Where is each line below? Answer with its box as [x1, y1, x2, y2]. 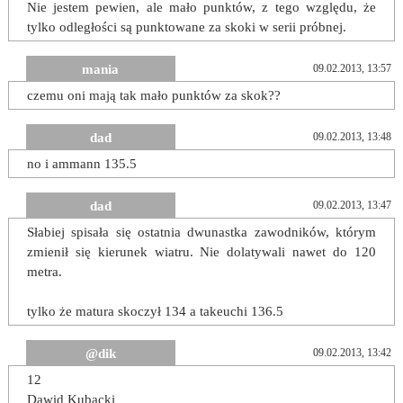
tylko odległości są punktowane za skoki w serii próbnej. [26, 20, 346, 35]
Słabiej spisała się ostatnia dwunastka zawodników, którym [26, 225, 377, 240]
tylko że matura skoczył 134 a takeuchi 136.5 [26, 304, 283, 319]
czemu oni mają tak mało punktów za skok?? [26, 88, 281, 103]
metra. [26, 264, 62, 280]
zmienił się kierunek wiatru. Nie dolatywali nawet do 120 [26, 245, 377, 260]
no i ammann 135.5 [26, 157, 137, 172]
